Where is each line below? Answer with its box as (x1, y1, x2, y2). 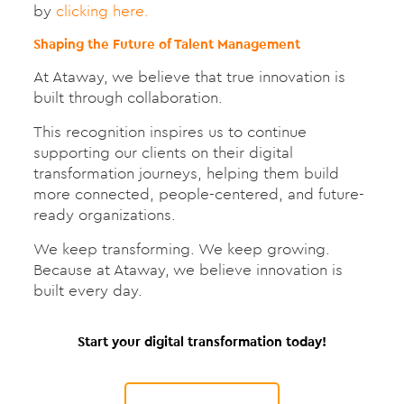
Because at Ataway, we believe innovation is (32, 259, 343, 280)
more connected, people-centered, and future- (32, 183, 364, 204)
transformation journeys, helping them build (32, 162, 339, 183)
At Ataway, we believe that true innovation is (32, 66, 345, 87)
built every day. (32, 280, 142, 300)
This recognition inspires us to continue (32, 121, 307, 142)
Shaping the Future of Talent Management (32, 34, 300, 52)
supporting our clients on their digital (32, 142, 293, 162)
